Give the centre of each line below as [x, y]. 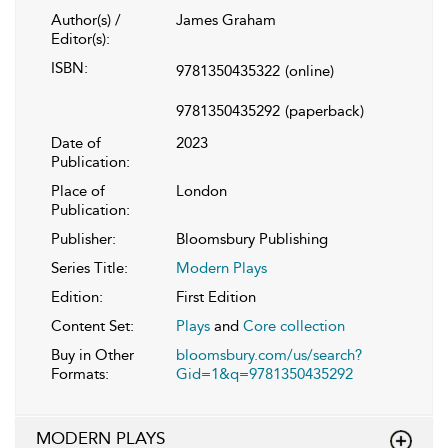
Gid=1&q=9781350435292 [264, 373]
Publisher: [83, 238]
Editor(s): [80, 38]
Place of [78, 190]
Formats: [80, 373]
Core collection [294, 325]
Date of [76, 142]
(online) [309, 70]
